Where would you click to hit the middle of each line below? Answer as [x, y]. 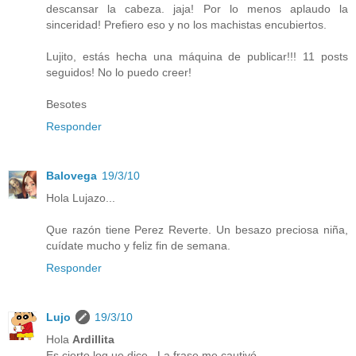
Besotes [66, 104]
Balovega [72, 176]
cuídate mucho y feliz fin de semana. [138, 246]
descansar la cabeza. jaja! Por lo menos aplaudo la [197, 9]
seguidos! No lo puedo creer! [119, 73]
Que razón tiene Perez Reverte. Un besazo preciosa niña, [197, 230]
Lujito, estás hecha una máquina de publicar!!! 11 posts [197, 57]
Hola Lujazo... [81, 198]
